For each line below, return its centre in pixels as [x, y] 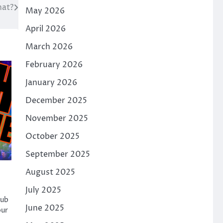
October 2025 [52, 136]
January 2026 [51, 83]
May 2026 [45, 11]
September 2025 [57, 154]
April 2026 [45, 29]
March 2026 [49, 47]
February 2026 [54, 65]
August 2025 [50, 172]
